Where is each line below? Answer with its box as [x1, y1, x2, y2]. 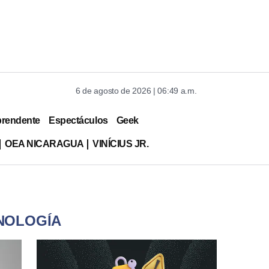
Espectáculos [49, 115, 108, 125]
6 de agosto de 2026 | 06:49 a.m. [76, 86, 197, 95]
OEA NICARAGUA [4, 138, 84, 149]
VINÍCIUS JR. [92, 138, 149, 149]
